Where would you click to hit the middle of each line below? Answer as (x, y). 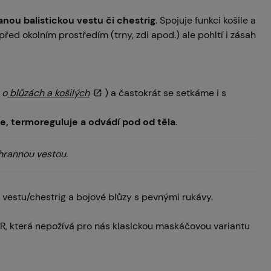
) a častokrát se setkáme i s (165, 93)
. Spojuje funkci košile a (206, 20)
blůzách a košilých (48, 93)
